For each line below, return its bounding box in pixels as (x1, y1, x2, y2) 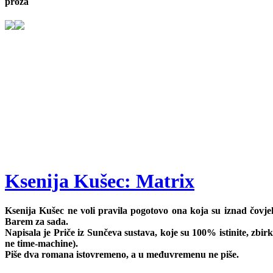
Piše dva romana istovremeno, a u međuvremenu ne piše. (5, 249, 239, 260)
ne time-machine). (5, 238, 78, 249)
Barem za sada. (5, 216, 68, 227)
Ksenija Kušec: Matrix (5, 169, 194, 192)
